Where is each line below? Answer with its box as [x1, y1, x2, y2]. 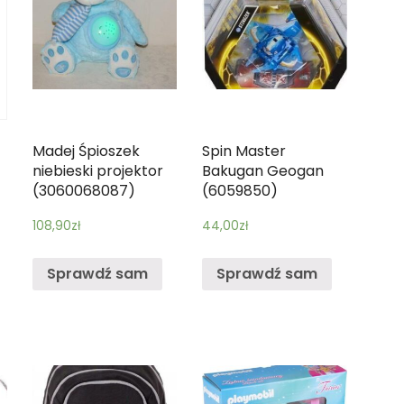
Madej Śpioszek [32, 141, 140, 162]
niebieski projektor [32, 161, 163, 182]
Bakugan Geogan [202, 161, 325, 182]
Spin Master [202, 141, 287, 162]
